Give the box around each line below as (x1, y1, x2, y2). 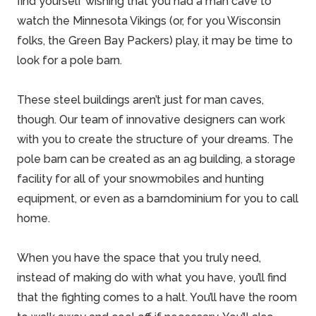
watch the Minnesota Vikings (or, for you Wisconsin (17, 14, 281, 28)
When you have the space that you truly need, (17, 251, 261, 265)
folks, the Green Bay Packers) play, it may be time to (17, 34, 293, 48)
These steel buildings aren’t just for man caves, (17, 93, 264, 107)
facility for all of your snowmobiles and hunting (17, 172, 264, 186)
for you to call (222, 192, 298, 206)
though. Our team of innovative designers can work (17, 113, 285, 127)
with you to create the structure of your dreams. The (17, 133, 293, 147)
